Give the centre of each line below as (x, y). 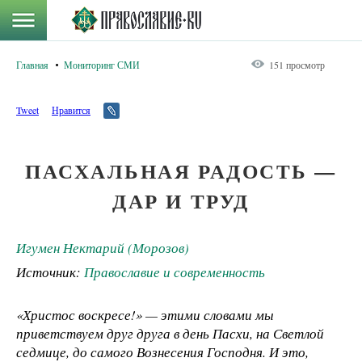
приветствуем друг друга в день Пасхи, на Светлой (170, 334)
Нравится (71, 110)
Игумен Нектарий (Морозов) (103, 248)
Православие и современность (175, 272)
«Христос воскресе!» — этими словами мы (145, 315)
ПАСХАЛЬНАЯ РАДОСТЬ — (181, 171)
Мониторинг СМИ (102, 65)
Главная (32, 65)
